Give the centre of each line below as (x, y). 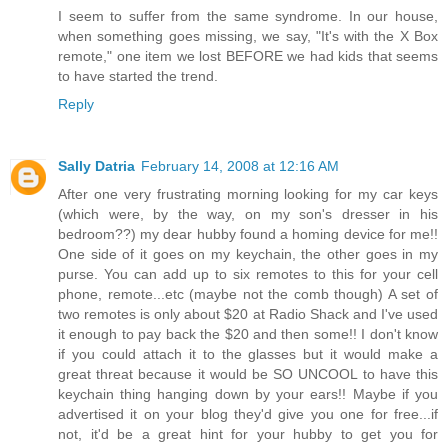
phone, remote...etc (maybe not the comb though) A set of (248, 294)
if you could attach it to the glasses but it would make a (248, 354)
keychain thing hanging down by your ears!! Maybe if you (248, 394)
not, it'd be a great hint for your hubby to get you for (248, 434)
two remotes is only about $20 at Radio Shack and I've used (248, 314)
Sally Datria (96, 166)
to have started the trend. (138, 76)
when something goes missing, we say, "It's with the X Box (248, 36)
